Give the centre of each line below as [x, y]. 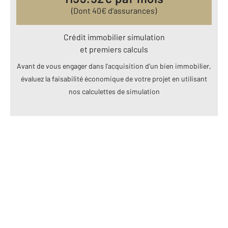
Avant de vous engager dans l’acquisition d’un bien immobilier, [114, 66]
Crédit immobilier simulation [114, 37]
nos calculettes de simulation [114, 92]
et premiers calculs [114, 49]
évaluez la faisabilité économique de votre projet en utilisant [114, 79]
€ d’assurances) [129, 11]
